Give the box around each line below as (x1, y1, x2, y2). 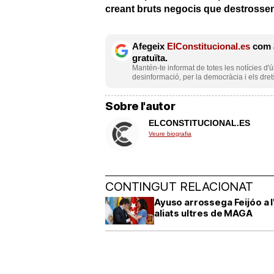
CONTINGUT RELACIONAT (105, 179, 253, 194)
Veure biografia (149, 130, 191, 137)
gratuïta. (132, 52, 168, 63)
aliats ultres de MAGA (154, 207, 253, 219)
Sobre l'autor (105, 100, 176, 113)
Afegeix (132, 40, 167, 51)
